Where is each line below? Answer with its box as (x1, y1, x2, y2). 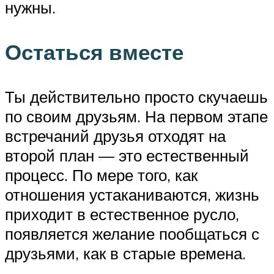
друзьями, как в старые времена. (5, 243, 246, 264)
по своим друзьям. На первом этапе (5, 106, 268, 127)
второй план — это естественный (5, 146, 249, 166)
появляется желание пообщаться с (5, 224, 259, 244)
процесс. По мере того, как (5, 165, 198, 185)
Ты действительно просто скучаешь (5, 87, 268, 107)
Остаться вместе (5, 39, 183, 66)
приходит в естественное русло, (5, 204, 239, 224)
